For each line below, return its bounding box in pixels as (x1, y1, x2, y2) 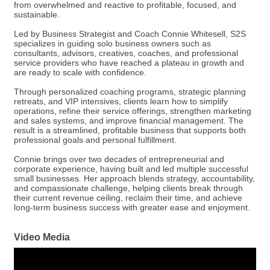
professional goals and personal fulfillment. (14, 135, 177, 145)
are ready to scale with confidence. (14, 67, 146, 77)
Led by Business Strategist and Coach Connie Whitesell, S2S (14, 29, 246, 39)
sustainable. (14, 10, 60, 19)
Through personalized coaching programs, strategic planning (14, 87, 246, 96)
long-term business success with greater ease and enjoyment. (14, 202, 250, 212)
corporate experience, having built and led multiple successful (14, 164, 248, 174)
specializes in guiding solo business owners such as (14, 39, 211, 48)
